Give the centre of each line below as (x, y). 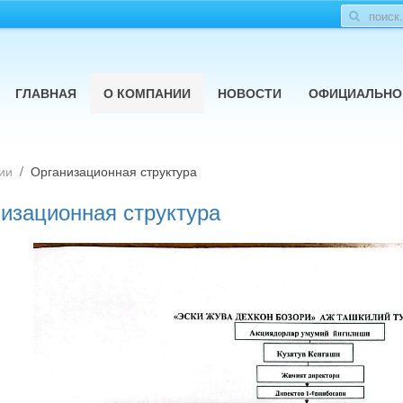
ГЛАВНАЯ (46, 93)
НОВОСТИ (250, 93)
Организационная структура (113, 171)
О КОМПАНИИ (147, 93)
